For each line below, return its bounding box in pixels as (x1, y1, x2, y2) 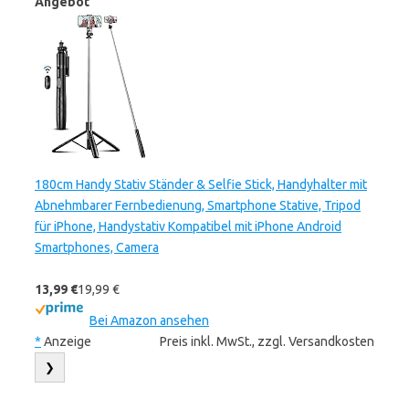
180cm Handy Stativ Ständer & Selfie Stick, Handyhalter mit (35, 177, 367, 192)
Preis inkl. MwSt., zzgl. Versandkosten (160, 334, 374, 349)
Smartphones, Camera (35, 240, 159, 255)
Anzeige (41, 334, 91, 349)
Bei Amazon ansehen (89, 313, 209, 328)
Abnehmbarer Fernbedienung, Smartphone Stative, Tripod (35, 198, 361, 213)
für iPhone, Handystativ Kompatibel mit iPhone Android (35, 219, 341, 234)
